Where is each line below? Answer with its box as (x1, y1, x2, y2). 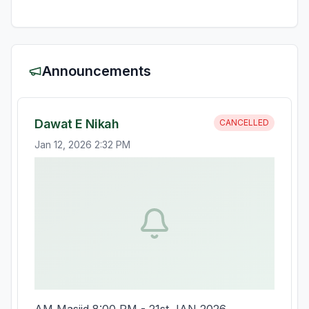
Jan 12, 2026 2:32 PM (34, 139, 130, 150)
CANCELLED (219, 117, 269, 128)
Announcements (42, 63, 151, 79)
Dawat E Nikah (34, 117, 119, 131)
